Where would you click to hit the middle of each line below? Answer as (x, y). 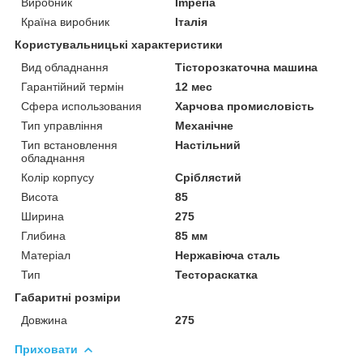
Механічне (205, 125)
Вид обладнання (65, 67)
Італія (192, 21)
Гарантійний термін (73, 86)
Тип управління (62, 125)
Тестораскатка (217, 274)
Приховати (46, 349)
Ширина (43, 216)
